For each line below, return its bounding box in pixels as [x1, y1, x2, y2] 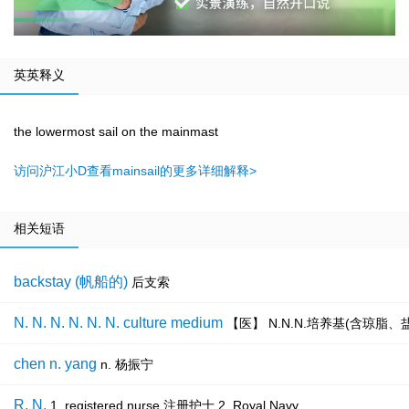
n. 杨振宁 [100, 357, 153, 372]
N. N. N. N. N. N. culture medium [14, 315, 223, 331]
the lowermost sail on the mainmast [14, 124, 218, 140]
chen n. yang [14, 356, 97, 372]
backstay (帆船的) [14, 274, 128, 290]
